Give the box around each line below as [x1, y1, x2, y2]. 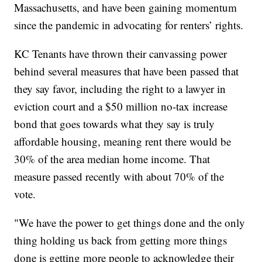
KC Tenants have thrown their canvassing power [14, 46, 227, 61]
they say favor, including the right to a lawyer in [14, 81, 226, 96]
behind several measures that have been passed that [14, 63, 239, 78]
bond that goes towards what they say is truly [14, 116, 215, 131]
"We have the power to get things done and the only [14, 215, 246, 230]
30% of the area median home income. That [14, 151, 211, 166]
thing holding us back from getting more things [14, 232, 227, 247]
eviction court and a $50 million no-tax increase [14, 98, 228, 113]
